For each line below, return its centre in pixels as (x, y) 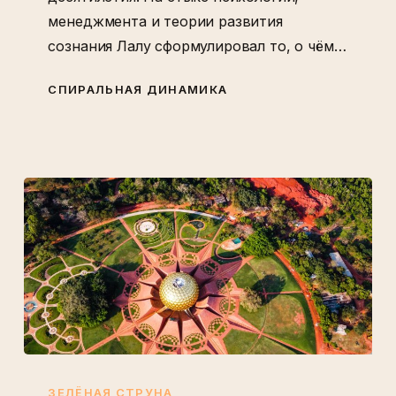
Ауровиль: (58, 366)
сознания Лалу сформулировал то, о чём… (197, 46)
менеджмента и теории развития (165, 21)
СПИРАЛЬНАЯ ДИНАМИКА (138, 89)
